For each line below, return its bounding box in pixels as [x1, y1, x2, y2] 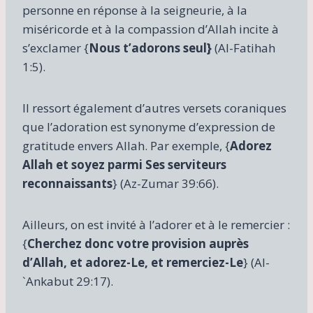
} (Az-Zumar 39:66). [112, 175, 219, 191]
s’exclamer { [22, 39, 89, 56]
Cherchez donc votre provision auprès [27, 235, 249, 252]
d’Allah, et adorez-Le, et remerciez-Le [22, 254, 243, 270]
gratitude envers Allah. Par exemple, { [22, 137, 230, 154]
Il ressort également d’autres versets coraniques [22, 99, 286, 116]
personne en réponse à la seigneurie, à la [22, 1, 247, 18]
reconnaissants [22, 175, 112, 191]
